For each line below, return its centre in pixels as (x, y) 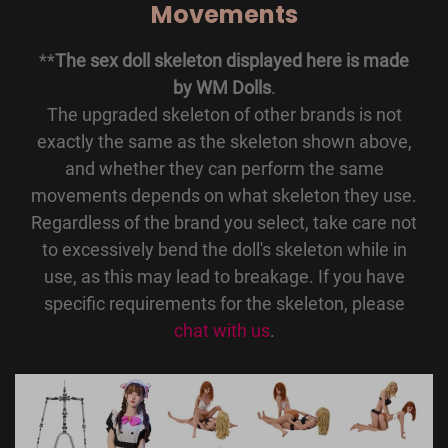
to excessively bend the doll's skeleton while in (224, 250)
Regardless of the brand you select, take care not (224, 223)
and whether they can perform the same (224, 169)
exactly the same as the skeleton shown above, (224, 142)
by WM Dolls (221, 88)
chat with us (221, 331)
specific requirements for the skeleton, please (224, 304)
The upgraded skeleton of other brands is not (224, 115)
